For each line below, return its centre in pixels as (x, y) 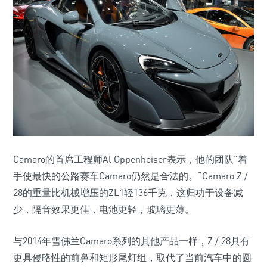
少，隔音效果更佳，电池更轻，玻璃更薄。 (104, 209)
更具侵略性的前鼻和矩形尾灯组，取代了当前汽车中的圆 (132, 257)
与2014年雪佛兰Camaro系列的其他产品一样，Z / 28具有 (131, 241)
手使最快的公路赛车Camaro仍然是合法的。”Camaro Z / (131, 176)
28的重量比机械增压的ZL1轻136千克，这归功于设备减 (128, 193)
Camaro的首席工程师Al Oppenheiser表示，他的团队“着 (130, 159)
